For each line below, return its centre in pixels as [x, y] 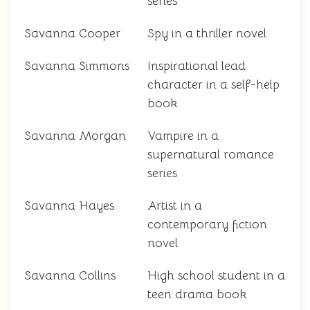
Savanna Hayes [69, 206]
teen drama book [197, 294]
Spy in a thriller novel [207, 34]
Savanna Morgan [75, 136]
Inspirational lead [197, 66]
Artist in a [175, 206]
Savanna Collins [70, 276]
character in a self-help [213, 85]
